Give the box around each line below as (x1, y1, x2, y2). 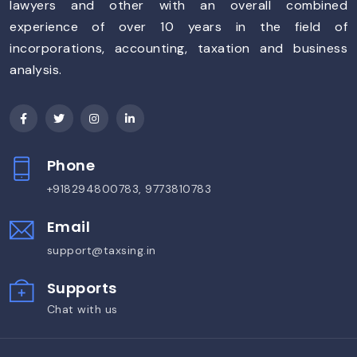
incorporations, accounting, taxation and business (10, 39, 347, 57)
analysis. (10, 61, 62, 78)
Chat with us (46, 301, 118, 316)
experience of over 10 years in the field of (10, 18, 347, 35)
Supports (46, 277, 117, 298)
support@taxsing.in (46, 242, 156, 257)
